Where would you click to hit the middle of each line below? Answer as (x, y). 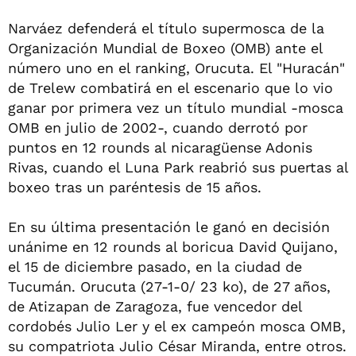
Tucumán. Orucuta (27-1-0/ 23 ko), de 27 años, (169, 286)
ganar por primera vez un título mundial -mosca (176, 108)
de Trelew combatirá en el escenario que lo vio (170, 88)
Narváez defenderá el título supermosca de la (166, 28)
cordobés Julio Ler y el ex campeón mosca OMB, (177, 326)
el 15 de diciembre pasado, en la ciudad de (155, 267)
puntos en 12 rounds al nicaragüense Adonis (160, 147)
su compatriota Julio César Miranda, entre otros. (177, 346)
